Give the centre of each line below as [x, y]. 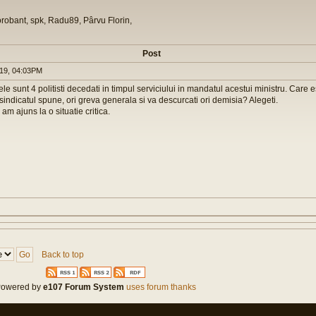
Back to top [63, 255]
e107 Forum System [84, 287]
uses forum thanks [160, 287]
